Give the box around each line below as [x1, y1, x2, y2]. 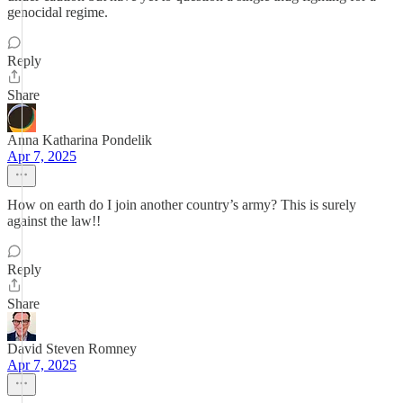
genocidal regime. [7, 4, 108, 20]
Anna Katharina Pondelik [7, 132, 152, 148]
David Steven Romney [7, 341, 137, 356]
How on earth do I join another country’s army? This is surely [7, 197, 356, 212]
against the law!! [7, 213, 101, 228]
